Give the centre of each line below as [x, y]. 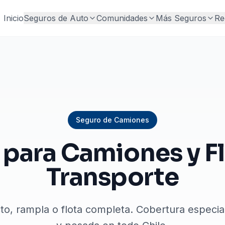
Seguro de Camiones [113, 120]
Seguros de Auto [56, 18]
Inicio [13, 18]
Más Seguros [181, 18]
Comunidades [122, 18]
